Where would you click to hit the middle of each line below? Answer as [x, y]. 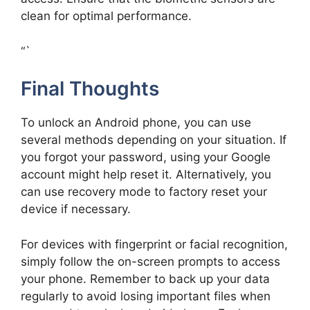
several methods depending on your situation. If [154, 140]
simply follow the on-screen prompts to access [151, 261]
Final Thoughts [90, 89]
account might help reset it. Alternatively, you [146, 175]
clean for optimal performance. [106, 16]
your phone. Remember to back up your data [145, 279]
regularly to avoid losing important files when [146, 296]
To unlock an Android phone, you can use [136, 123]
